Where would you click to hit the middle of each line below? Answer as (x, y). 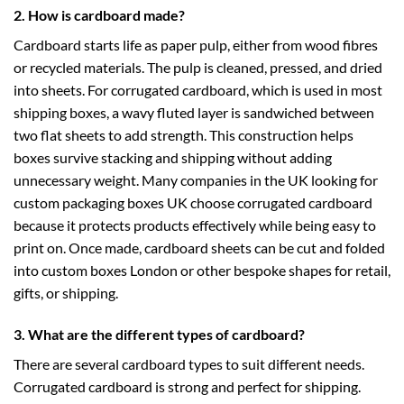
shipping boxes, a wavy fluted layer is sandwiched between (194, 113)
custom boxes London (110, 271)
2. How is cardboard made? (99, 15)
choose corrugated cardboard (280, 203)
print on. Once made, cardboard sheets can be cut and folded (199, 248)
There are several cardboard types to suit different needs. (189, 363)
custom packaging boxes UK (101, 203)
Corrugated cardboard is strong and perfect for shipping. (187, 386)
